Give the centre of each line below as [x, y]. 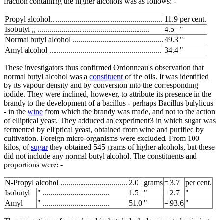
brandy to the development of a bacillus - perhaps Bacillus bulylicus [109, 103]
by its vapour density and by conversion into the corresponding [101, 85]
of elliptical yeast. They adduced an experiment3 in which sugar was [110, 120]
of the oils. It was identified [166, 76]
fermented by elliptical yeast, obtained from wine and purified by [104, 129]
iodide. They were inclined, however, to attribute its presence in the [108, 94]
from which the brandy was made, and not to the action [129, 111]
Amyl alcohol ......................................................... [83, 50]
